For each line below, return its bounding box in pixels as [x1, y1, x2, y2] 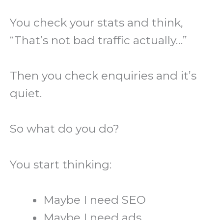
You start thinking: [10, 157, 111, 171]
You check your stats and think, [10, 15, 183, 29]
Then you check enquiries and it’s [10, 69, 196, 82]
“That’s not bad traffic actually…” [10, 33, 187, 47]
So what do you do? [10, 122, 119, 136]
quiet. [10, 86, 42, 100]
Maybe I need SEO [43, 193, 146, 207]
